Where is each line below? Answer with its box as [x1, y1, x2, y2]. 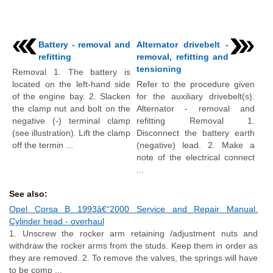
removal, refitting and [136, 52, 229, 62]
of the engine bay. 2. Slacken [12, 91, 130, 101]
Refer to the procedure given [136, 79, 255, 89]
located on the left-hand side [12, 79, 130, 89]
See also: [9, 189, 48, 199]
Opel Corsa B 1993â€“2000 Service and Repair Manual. [9, 204, 258, 214]
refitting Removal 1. [136, 116, 255, 126]
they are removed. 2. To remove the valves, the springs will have [9, 253, 258, 263]
